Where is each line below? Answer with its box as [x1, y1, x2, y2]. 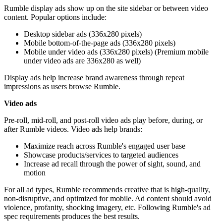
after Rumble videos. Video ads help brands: [4, 124, 142, 133]
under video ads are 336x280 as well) [24, 56, 141, 65]
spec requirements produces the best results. [4, 212, 140, 221]
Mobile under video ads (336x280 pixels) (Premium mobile [24, 47, 209, 56]
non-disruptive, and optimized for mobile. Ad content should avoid [4, 194, 212, 203]
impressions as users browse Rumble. [4, 82, 120, 91]
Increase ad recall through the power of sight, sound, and [24, 159, 201, 168]
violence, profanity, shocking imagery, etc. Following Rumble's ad [4, 203, 211, 212]
